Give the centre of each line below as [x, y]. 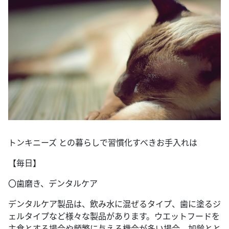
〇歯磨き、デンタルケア [53, 183]
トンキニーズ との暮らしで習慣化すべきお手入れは [103, 142]
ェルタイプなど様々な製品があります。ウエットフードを [114, 216]
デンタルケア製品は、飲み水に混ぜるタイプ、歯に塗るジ [114, 204]
